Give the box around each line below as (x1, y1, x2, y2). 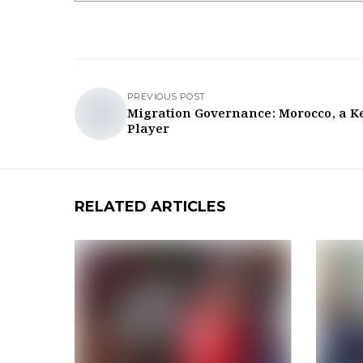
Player (127, 121, 169, 139)
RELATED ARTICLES (75, 198, 226, 216)
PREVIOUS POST (127, 91, 206, 102)
